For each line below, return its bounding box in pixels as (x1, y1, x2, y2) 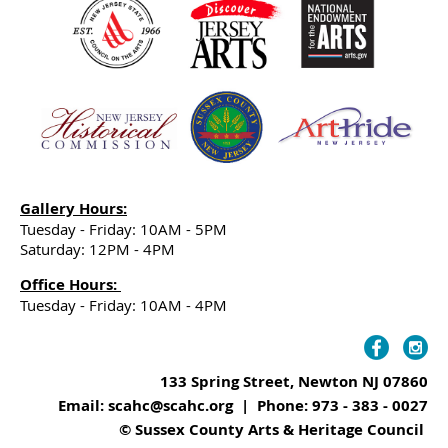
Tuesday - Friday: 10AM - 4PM (20, 295, 227, 316)
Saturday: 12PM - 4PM (20, 239, 175, 260)
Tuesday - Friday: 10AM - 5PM (20, 219, 227, 240)
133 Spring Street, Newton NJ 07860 (160, 371, 428, 393)
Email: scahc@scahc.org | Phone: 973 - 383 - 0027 (58, 395, 428, 417)
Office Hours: (20, 274, 121, 296)
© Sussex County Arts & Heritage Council (119, 419, 424, 441)
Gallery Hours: (20, 198, 127, 220)
